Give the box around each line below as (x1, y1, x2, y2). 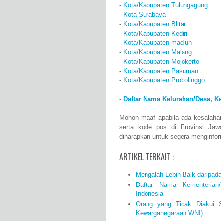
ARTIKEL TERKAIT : (119, 151, 174, 163)
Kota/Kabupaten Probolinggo (123, 76, 205, 84)
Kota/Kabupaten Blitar (123, 20, 186, 28)
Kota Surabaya (123, 11, 166, 19)
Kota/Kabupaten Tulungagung (123, 1, 208, 9)
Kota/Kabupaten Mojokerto (123, 58, 199, 66)
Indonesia (135, 189, 163, 197)
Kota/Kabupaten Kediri (123, 30, 187, 37)
